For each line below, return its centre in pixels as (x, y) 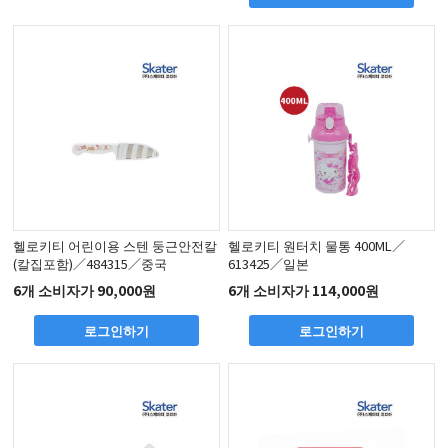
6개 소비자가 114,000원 (304, 290)
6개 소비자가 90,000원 (85, 290)
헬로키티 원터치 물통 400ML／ (317, 245)
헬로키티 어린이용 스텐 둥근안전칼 (115, 245)
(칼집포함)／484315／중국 (90, 263)
